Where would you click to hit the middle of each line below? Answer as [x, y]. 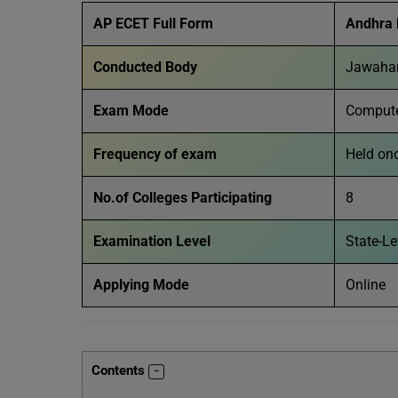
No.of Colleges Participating [183, 198]
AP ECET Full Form [153, 24]
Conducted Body [147, 67]
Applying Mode [143, 285]
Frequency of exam [155, 154]
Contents [118, 370]
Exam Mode [131, 111]
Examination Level [154, 241]
